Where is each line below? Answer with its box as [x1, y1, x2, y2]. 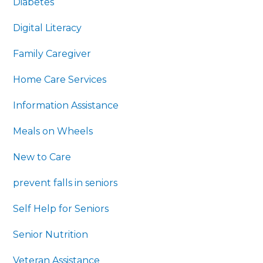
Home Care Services [13, 73, 107, 85]
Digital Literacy [13, 22, 82, 33]
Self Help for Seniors [13, 203, 109, 214]
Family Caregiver [13, 48, 92, 59]
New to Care [13, 151, 72, 163]
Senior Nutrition [13, 228, 89, 240]
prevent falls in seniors [13, 177, 118, 188]
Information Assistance [13, 99, 119, 111]
